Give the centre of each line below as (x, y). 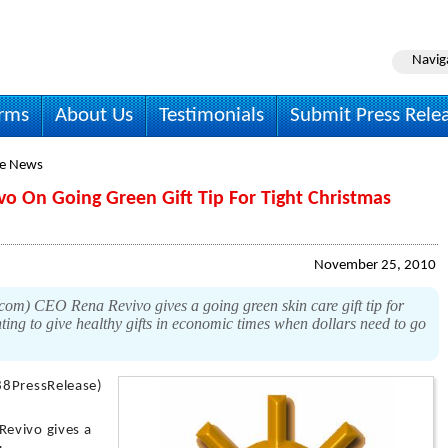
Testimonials (211, 115)
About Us (94, 115)
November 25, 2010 (375, 265)
